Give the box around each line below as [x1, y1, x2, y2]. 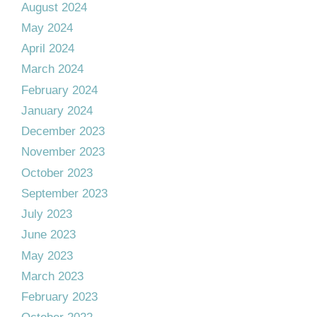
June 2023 [21, 228, 76, 242]
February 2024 [21, 83, 98, 97]
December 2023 [21, 125, 105, 138]
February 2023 [21, 290, 98, 304]
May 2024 [21, 21, 73, 35]
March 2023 [21, 269, 83, 283]
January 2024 [21, 103, 93, 117]
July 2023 [21, 207, 72, 221]
